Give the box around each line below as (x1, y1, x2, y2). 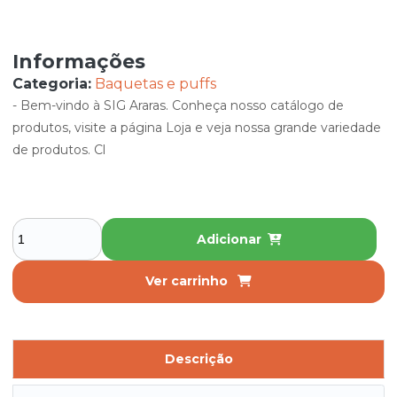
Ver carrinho (145, 273, 231, 289)
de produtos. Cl (12, 142, 105, 158)
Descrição (164, 351, 233, 367)
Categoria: (12, 75, 91, 92)
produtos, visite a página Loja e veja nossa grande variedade (12, 120, 381, 136)
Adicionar (196, 231, 261, 247)
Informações (12, 50, 145, 74)
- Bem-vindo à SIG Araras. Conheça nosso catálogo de (12, 97, 344, 113)
